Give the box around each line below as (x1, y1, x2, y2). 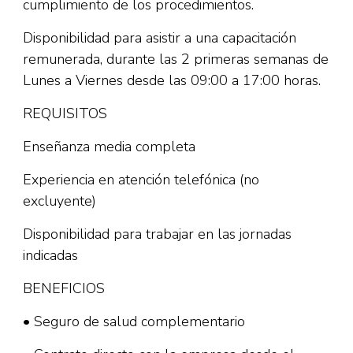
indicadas (23, 246, 78, 265)
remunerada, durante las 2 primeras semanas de (23, 50, 329, 69)
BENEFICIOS (23, 279, 105, 298)
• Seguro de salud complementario (23, 312, 245, 331)
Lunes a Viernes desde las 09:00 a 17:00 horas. (23, 71, 321, 90)
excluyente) (23, 191, 96, 210)
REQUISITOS (23, 104, 107, 123)
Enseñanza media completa (23, 137, 195, 156)
